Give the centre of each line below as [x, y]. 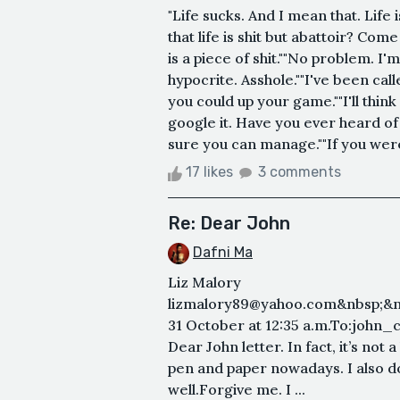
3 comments [300, 172]
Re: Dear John [229, 224]
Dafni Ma [223, 253]
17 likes [209, 172]
